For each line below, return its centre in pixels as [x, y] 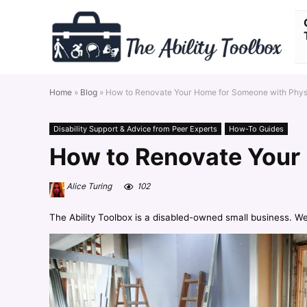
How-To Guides [256, 129]
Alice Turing [88, 186]
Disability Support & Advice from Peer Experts [135, 129]
